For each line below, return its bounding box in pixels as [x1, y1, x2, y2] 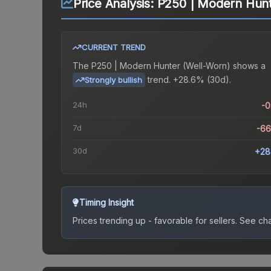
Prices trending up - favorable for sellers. [73, 215, 237, 226]
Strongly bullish [85, 75, 142, 85]
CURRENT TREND [82, 42, 146, 53]
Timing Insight [79, 197, 134, 208]
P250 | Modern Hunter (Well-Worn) [91, 60, 230, 71]
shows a [230, 60, 266, 71]
